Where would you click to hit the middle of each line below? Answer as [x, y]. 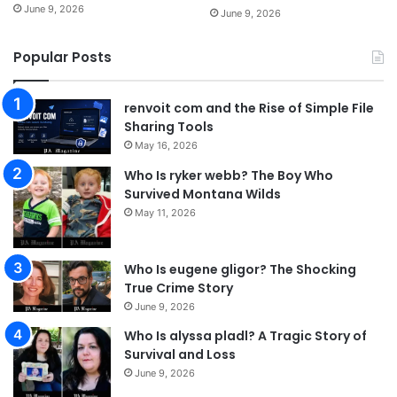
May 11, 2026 [165, 212]
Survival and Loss [180, 355]
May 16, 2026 [166, 145]
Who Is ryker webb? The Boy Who [229, 175]
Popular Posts [62, 57]
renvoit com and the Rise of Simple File [249, 108]
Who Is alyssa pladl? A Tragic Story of [245, 336]
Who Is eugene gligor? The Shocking [240, 270]
